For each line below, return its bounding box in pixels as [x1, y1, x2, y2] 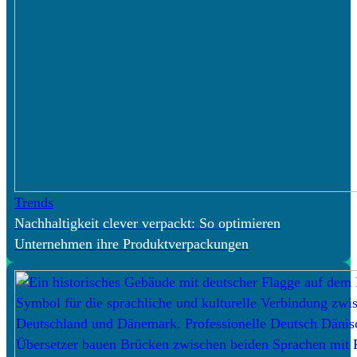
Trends [14, 194, 53, 210]
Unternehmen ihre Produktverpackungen [14, 235, 249, 252]
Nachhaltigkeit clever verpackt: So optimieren [14, 214, 280, 231]
